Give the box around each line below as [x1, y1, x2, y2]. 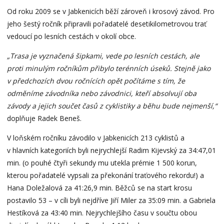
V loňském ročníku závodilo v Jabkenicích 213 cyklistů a [6, 132, 184, 142]
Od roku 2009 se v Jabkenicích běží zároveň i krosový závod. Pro [6, 6, 214, 16]
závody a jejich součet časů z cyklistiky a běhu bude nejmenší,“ [6, 100, 217, 110]
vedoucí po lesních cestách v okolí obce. [6, 31, 136, 41]
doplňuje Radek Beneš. [6, 113, 81, 123]
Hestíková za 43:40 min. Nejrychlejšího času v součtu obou [6, 207, 197, 217]
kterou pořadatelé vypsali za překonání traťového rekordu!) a [6, 170, 204, 180]
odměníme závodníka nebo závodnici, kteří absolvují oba [6, 88, 196, 98]
